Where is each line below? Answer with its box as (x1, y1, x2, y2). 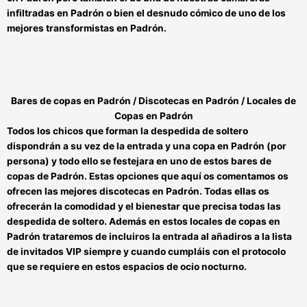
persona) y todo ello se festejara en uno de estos (7, 156, 231, 167)
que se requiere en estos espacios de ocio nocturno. (7, 261, 247, 273)
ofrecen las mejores (7, 186, 97, 197)
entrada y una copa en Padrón (125, 140, 267, 152)
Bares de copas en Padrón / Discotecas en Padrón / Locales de (11, 95, 296, 107)
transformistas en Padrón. (46, 23, 167, 34)
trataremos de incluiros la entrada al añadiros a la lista (40, 231, 292, 243)
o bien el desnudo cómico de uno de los (106, 8, 286, 19)
